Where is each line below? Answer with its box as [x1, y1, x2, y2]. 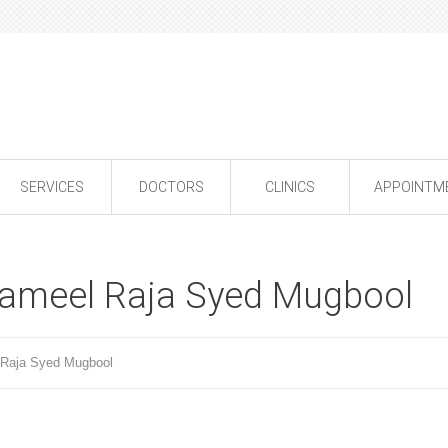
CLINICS [265, 179, 315, 195]
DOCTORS [138, 179, 204, 195]
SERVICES [20, 179, 84, 195]
